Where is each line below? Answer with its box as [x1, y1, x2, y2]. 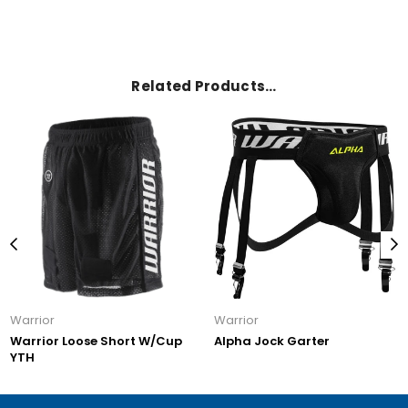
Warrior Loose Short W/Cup [10, 332, 182, 351]
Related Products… [131, 76, 277, 97]
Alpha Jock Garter [214, 332, 330, 351]
